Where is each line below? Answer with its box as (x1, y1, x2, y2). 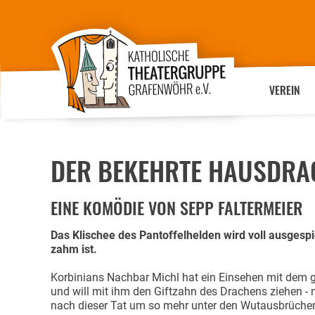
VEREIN (269, 81, 300, 99)
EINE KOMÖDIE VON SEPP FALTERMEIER (51, 194, 302, 220)
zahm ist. (51, 242, 97, 256)
